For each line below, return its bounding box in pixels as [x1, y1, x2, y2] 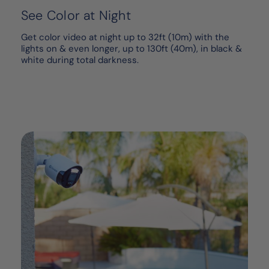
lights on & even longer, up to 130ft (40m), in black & [21, 43, 242, 55]
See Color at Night [21, 7, 131, 25]
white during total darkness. [21, 54, 139, 67]
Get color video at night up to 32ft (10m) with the [21, 31, 229, 44]
